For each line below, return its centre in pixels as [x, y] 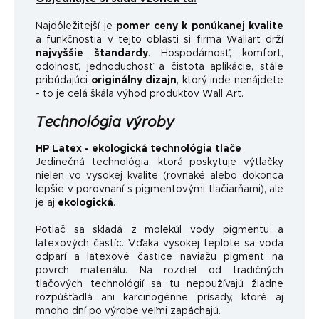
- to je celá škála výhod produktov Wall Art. [140, 94]
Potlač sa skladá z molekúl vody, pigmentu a [159, 230]
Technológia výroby [105, 122]
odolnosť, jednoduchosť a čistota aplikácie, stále [159, 67]
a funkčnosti [66, 40]
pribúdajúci [63, 80]
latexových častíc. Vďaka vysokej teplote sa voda [159, 243]
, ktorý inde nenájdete [230, 80]
